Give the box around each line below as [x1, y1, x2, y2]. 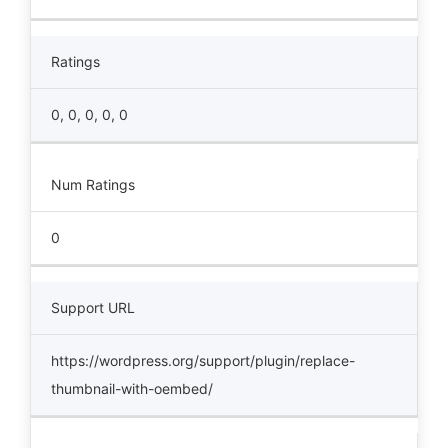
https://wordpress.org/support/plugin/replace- [51, 352, 355, 369]
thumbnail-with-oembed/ [51, 380, 213, 397]
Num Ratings [51, 176, 135, 193]
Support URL [51, 299, 135, 316]
